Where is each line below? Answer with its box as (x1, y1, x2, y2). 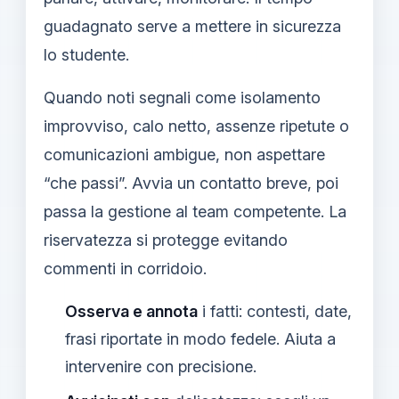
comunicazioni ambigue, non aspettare (44, 144, 325, 164)
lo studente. (44, 45, 129, 64)
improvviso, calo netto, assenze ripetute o (44, 116, 349, 135)
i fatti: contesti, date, (198, 301, 352, 321)
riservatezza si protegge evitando (44, 230, 288, 249)
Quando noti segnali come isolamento (44, 87, 321, 107)
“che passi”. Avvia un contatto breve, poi (44, 173, 338, 192)
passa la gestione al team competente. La (44, 201, 346, 221)
